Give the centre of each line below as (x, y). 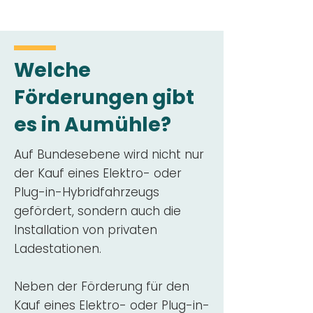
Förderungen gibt (104, 97)
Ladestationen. (58, 249)
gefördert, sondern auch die (97, 211)
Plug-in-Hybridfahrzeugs (87, 192)
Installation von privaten (86, 230)
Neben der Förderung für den (102, 286)
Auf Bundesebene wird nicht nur (109, 154)
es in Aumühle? (93, 125)
